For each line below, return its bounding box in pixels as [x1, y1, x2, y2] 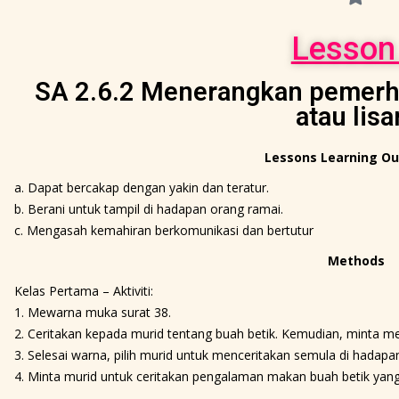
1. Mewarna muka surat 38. [13, 304, 171, 321]
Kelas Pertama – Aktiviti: [13, 282, 153, 299]
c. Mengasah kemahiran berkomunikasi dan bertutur [13, 222, 313, 239]
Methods [327, 252, 385, 269]
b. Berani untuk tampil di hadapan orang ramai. [13, 200, 283, 217]
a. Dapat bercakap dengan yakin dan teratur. [13, 179, 269, 196]
